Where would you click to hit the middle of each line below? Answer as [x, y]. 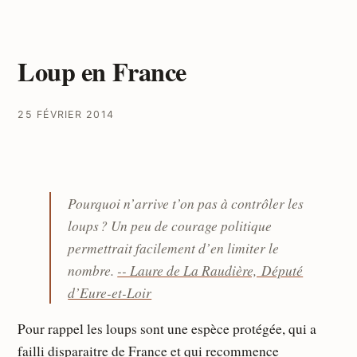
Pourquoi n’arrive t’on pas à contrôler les [186, 204]
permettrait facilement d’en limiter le [174, 248]
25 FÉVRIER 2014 [66, 115]
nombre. [93, 271]
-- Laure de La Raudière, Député [210, 271]
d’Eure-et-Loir [110, 293]
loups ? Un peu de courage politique [170, 226]
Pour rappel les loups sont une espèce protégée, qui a [167, 328]
